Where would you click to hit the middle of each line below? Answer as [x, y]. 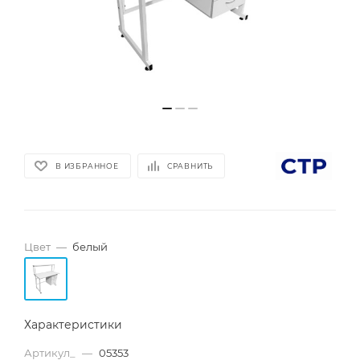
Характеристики [73, 325]
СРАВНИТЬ [190, 166]
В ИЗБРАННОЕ [87, 166]
